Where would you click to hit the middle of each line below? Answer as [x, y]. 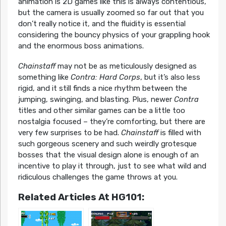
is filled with [180, 133]
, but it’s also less [170, 77]
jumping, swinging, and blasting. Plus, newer [96, 100]
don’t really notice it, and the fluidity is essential [102, 24]
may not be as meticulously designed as [126, 66]
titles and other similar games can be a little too [101, 111]
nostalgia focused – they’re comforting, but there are [111, 122]
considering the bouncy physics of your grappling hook [114, 35]
